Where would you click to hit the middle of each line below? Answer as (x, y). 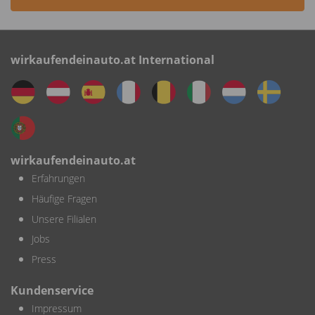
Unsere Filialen (64, 219)
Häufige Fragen (64, 198)
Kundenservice (52, 290)
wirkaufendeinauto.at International (112, 60)
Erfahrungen (58, 178)
